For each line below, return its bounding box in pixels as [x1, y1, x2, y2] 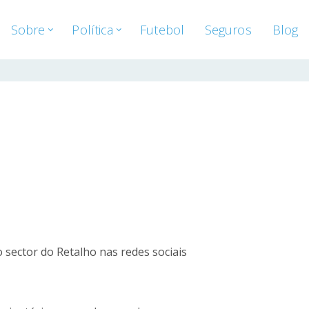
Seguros [204, 21, 252, 38]
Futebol [140, 21, 184, 38]
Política [72, 21, 114, 38]
